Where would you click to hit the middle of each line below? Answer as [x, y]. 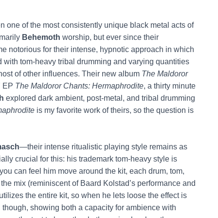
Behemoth [41, 37]
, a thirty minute [170, 86]
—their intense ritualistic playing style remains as [103, 146]
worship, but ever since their [109, 37]
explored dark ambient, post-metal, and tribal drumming [100, 98]
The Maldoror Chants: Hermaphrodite [79, 86]
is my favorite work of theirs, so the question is [114, 110]
